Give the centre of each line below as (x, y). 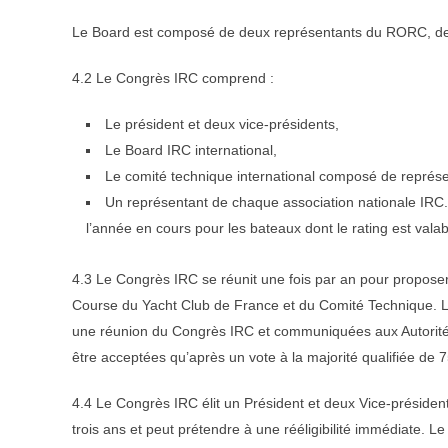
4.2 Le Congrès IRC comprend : (173, 77)
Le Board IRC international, (191, 149)
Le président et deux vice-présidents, (222, 123)
